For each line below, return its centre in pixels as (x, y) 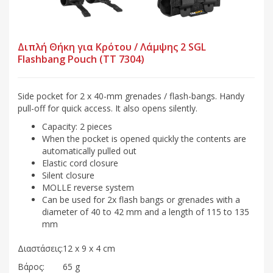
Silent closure (68, 175)
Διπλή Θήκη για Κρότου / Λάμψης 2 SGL (112, 47)
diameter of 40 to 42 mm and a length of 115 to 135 (146, 211)
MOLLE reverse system (88, 187)
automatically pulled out (89, 151)
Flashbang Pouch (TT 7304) (81, 59)
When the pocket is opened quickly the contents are (144, 138)
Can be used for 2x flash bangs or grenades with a (141, 199)
